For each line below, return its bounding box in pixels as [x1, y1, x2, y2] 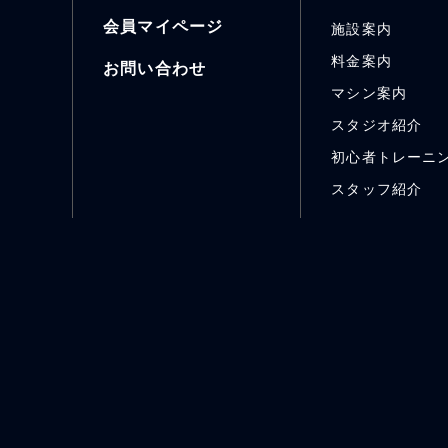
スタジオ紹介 [331, 116, 422, 133]
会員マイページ [103, 17, 224, 35]
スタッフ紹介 [331, 180, 422, 197]
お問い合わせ [103, 59, 207, 77]
